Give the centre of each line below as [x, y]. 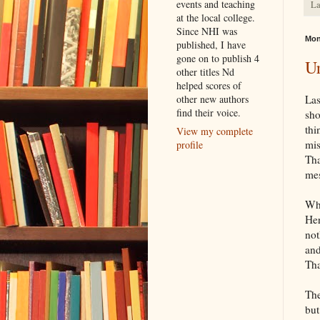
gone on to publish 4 [218, 58]
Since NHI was [207, 31]
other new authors [212, 99]
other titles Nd [205, 71]
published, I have [211, 44]
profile [190, 144]
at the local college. [216, 17]
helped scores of [209, 85]
